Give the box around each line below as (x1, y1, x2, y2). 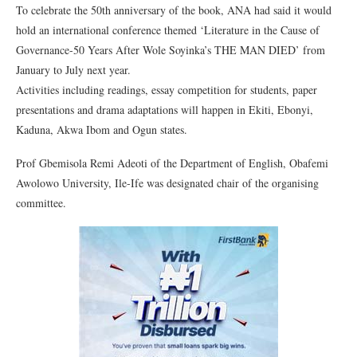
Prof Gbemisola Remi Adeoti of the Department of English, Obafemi (16, 155, 328, 171)
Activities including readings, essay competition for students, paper (16, 82, 317, 97)
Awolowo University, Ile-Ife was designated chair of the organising (16, 175, 319, 190)
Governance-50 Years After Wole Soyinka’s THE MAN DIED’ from (16, 42, 325, 57)
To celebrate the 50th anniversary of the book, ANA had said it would (16, 2, 331, 18)
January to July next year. (16, 62, 131, 77)
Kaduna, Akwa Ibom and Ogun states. (16, 122, 187, 137)
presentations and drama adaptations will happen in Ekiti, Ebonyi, (16, 102, 313, 117)
